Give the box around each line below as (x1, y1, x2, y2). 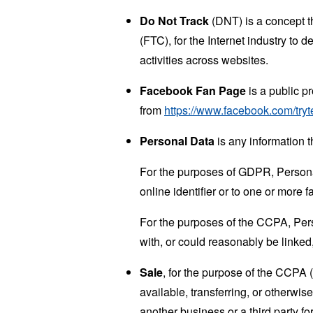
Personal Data (140, 132, 214, 149)
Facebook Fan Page (140, 82, 246, 99)
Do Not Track (140, 12, 209, 29)
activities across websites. (140, 51, 268, 68)
